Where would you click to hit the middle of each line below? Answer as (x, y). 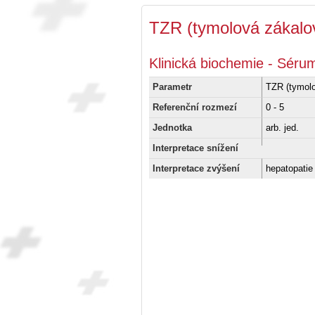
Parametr (172, 86)
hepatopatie (289, 168)
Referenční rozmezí (195, 107)
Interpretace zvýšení (196, 168)
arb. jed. (282, 127)
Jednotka (172, 127)
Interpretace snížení (195, 148)
